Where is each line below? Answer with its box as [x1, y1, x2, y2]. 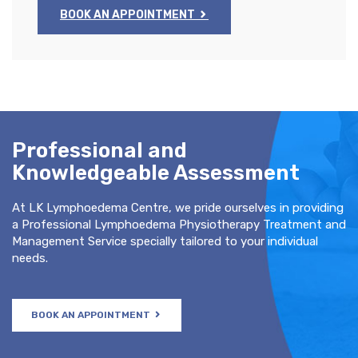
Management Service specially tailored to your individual [12, 233, 318, 249]
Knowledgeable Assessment [12, 160, 300, 186]
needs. [12, 250, 48, 265]
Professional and [12, 137, 187, 164]
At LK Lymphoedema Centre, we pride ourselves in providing [12, 200, 344, 215]
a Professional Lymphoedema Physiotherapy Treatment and [12, 217, 346, 232]
